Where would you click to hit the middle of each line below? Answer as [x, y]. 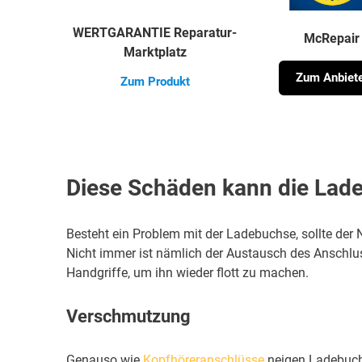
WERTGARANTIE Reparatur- [155, 33]
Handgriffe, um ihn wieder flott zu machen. [187, 273]
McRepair [332, 39]
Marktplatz [155, 53]
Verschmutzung [128, 317]
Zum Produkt [155, 82]
